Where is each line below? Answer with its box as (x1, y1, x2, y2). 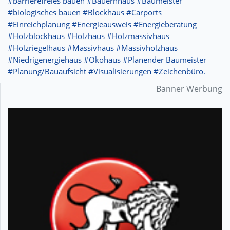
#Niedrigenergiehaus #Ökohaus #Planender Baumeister (8, 54, 206, 65)
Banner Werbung (156, 83, 222, 95)
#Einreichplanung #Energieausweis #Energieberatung (8, 18, 197, 30)
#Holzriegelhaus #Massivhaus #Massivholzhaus (8, 42, 178, 53)
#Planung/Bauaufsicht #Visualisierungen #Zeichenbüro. (8, 66, 205, 77)
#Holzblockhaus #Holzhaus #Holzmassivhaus (8, 30, 169, 42)
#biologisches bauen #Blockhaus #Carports (8, 7, 162, 18)
